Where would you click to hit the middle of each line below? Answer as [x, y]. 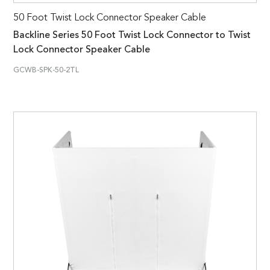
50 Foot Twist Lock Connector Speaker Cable [110, 18]
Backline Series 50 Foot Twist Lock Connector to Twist [132, 35]
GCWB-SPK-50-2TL [46, 70]
